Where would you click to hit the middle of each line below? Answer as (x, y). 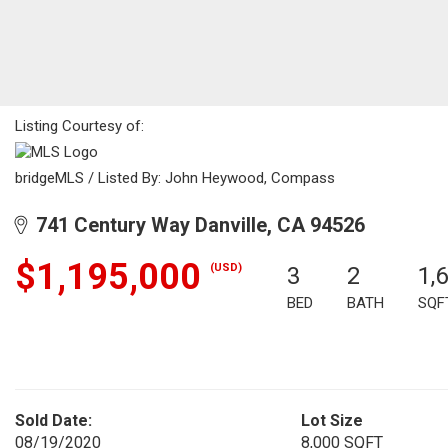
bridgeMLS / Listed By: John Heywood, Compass (175, 178)
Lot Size (331, 420)
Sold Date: (53, 420)
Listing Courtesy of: (81, 126)
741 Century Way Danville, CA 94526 (195, 225)
